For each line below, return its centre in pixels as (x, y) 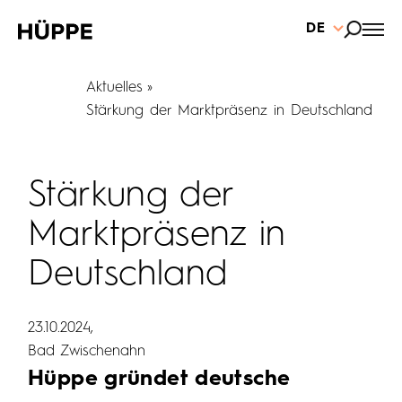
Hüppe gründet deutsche (159, 380)
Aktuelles (114, 87)
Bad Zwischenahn (87, 351)
